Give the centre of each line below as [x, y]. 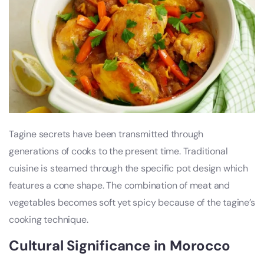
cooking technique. [49, 220]
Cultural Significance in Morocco [120, 246]
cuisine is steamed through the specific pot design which [128, 169]
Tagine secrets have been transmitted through [106, 134]
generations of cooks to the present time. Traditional [118, 151]
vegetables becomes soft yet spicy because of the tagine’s [132, 203]
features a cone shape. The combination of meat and [119, 186]
